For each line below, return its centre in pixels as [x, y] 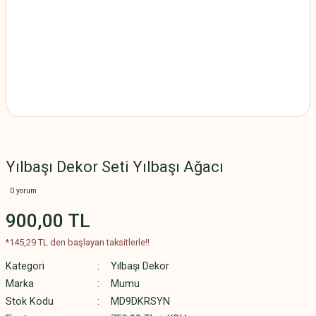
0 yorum [23, 191]
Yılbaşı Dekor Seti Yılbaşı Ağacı [115, 167]
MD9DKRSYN [140, 302]
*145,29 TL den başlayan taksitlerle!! [78, 242]
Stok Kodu [30, 302]
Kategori [25, 266]
